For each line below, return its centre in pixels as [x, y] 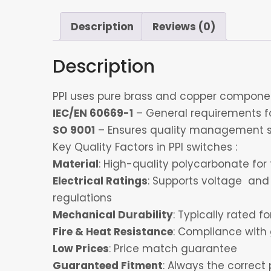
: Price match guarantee [173, 248]
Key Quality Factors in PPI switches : [145, 147]
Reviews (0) [184, 26]
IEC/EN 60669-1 [93, 113]
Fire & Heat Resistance [113, 231]
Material [76, 164]
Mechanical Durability [113, 214]
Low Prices [81, 248]
